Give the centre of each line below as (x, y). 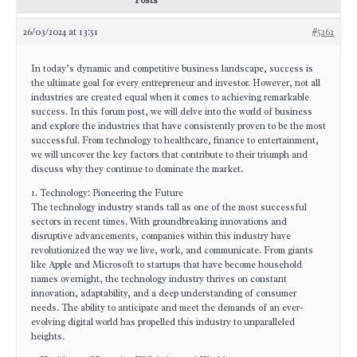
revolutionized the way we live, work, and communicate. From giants (172, 250)
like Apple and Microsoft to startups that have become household (167, 265)
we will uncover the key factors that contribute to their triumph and (169, 155)
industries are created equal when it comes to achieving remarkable (170, 97)
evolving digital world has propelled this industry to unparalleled (163, 322)
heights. (48, 336)
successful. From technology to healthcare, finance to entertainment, (175, 140)
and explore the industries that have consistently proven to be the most (178, 126)
